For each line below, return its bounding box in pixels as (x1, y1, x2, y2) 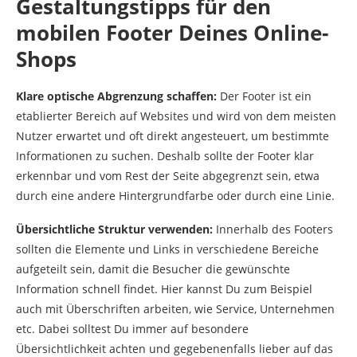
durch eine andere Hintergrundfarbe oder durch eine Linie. (16, 188, 335, 204)
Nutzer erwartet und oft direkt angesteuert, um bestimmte (16, 128, 329, 144)
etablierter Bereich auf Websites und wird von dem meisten (16, 108, 336, 124)
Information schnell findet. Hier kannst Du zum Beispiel (16, 281, 312, 297)
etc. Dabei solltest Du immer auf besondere (16, 321, 249, 337)
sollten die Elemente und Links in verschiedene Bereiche (16, 241, 319, 257)
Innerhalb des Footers (213, 222, 333, 237)
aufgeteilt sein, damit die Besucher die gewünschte (16, 261, 290, 277)
